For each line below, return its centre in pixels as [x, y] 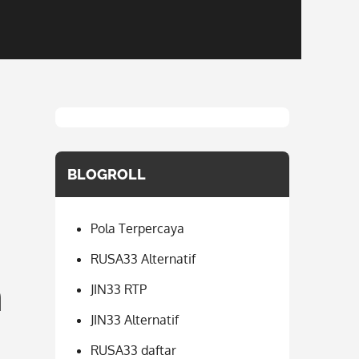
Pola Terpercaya [137, 228]
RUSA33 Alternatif [143, 259]
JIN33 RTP [118, 289]
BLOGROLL [106, 174]
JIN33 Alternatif [134, 320]
